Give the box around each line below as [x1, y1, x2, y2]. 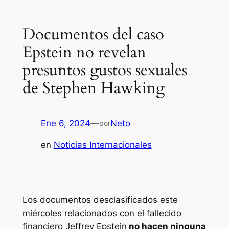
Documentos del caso [22, 24, 164, 45]
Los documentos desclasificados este [22, 195, 178, 205]
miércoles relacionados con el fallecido [22, 208, 181, 219]
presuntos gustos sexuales [22, 59, 187, 81]
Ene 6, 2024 [40, 118, 90, 128]
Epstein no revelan [22, 41, 146, 63]
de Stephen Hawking [22, 77, 165, 99]
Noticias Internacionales [53, 140, 152, 150]
